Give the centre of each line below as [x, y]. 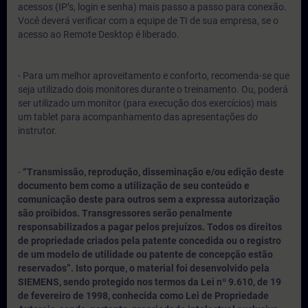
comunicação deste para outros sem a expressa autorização [149, 199]
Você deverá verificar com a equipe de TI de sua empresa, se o [148, 21]
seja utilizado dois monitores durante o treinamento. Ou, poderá [153, 89]
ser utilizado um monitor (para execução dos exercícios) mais [147, 103]
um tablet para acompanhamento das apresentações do [138, 117]
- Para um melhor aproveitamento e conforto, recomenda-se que [154, 76]
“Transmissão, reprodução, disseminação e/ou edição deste [153, 172]
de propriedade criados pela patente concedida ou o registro [150, 241]
